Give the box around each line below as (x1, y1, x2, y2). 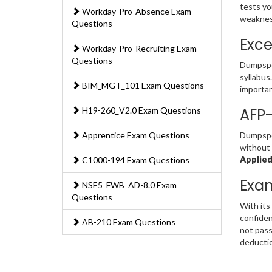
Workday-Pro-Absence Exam (80, 6, 191, 17)
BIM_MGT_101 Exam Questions (80, 80, 204, 91)
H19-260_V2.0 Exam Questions (80, 105, 201, 116)
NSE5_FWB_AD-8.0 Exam (80, 180, 177, 191)
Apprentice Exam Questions (80, 130, 189, 141)
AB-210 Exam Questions (80, 217, 175, 228)
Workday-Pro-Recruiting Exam (80, 43, 197, 54)
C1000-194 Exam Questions (80, 155, 189, 166)
